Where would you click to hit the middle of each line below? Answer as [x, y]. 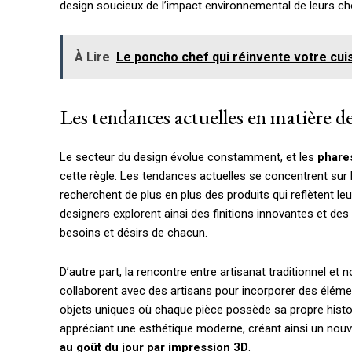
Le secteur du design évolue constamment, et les [189, 158]
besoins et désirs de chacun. [134, 233]
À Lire [92, 57]
